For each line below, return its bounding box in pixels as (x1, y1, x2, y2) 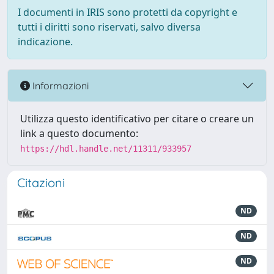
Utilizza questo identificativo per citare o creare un (20, 112, 254, 125)
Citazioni (17, 175, 65, 190)
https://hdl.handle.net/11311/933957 (20, 144, 191, 154)
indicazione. (18, 35, 73, 48)
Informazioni (30, 79, 89, 92)
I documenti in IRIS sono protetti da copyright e (18, 6, 237, 19)
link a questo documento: (20, 127, 138, 140)
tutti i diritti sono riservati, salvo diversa (18, 20, 201, 34)
